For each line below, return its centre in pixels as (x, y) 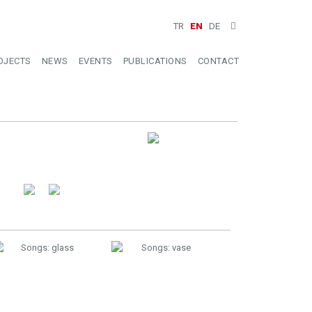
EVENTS (95, 61)
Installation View (79, 164)
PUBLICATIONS (155, 61)
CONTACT (218, 61)
